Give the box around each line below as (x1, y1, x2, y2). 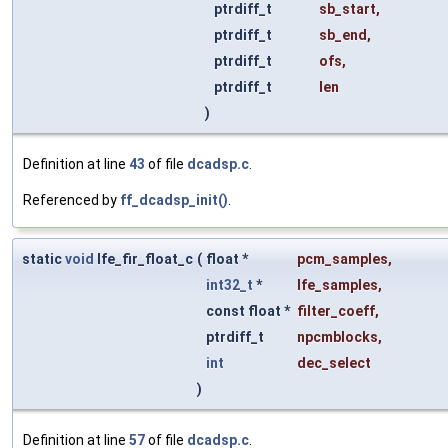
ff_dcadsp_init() (120, 192, 228, 209)
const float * (206, 303, 293, 320)
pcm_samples (297, 251, 388, 268)
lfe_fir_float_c (94, 251, 193, 268)
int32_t (206, 277, 253, 294)
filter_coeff (297, 303, 375, 320)
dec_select (297, 355, 371, 372)
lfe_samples (297, 277, 378, 294)
